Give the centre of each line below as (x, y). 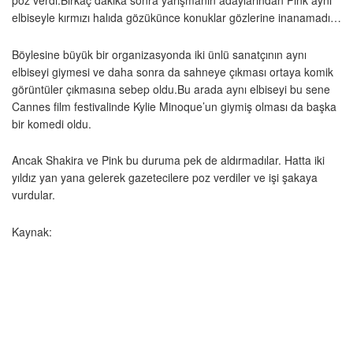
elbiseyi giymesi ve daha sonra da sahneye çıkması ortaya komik (173, 71)
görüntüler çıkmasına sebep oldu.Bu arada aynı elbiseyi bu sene (171, 89)
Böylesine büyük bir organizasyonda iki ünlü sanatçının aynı (159, 54)
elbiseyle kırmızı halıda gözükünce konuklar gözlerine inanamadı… (176, 18)
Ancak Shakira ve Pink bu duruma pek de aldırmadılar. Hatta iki (168, 160)
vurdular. (33, 195)
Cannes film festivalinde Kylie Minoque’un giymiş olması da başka (174, 106)
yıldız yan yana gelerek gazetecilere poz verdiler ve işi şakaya (165, 178)
